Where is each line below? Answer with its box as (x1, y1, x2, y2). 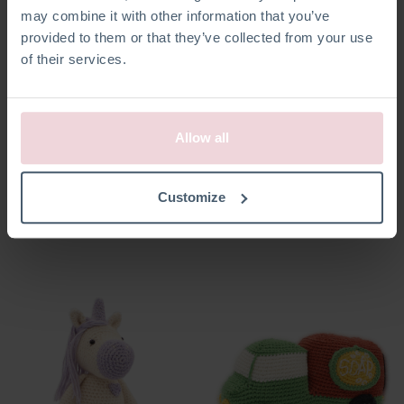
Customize (158, 188, 226, 205)
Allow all (175, 130, 229, 146)
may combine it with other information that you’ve (21, 8, 330, 24)
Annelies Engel (14, 159, 107, 178)
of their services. (21, 51, 126, 68)
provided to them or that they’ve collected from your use (21, 30, 372, 46)
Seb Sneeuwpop (208, 159, 315, 178)
